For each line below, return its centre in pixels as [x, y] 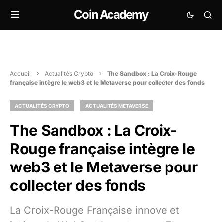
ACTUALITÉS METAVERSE [117, 106]
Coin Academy [111, 15]
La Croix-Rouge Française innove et [95, 210]
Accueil [20, 74]
